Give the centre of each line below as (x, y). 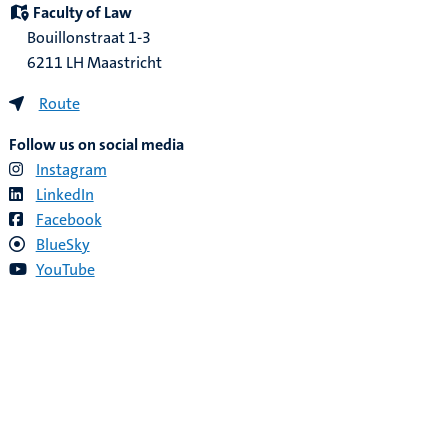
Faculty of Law (82, 13)
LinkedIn (64, 195)
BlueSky (62, 245)
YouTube (65, 270)
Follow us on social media (96, 145)
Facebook (68, 220)
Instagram (71, 170)
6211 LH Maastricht (94, 63)
